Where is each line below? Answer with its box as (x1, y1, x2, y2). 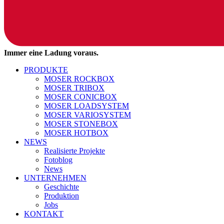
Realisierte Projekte (44, 146, 105, 155)
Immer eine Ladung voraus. (4, 48, 98, 57)
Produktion (44, 191, 79, 200)
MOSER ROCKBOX (44, 74, 114, 83)
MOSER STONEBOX (44, 119, 118, 128)
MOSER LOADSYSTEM (44, 101, 129, 110)
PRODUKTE (24, 65, 68, 74)
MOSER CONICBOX (44, 92, 117, 101)
